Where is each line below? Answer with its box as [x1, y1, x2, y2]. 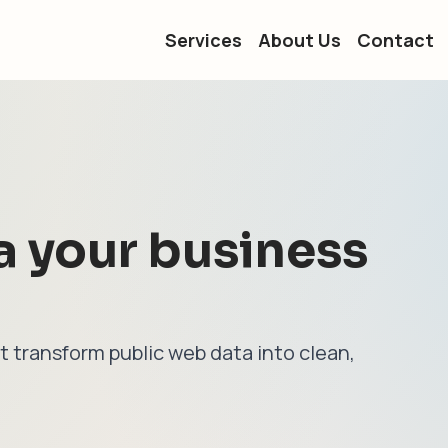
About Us [258, 28, 341, 52]
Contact [357, 28, 434, 52]
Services [165, 28, 242, 52]
